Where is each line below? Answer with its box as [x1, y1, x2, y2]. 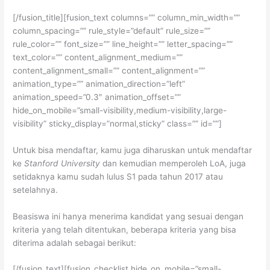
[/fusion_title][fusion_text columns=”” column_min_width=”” [13, 12, 240, 22]
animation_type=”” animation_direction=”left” [13, 78, 186, 89]
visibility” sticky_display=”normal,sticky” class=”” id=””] [13, 118, 222, 128]
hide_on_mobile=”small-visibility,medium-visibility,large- [13, 105, 227, 115]
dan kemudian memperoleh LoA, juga [100, 158, 246, 168]
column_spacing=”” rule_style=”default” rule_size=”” [13, 25, 211, 36]
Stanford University [24, 158, 101, 168]
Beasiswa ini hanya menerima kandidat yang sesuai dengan [13, 211, 244, 221]
